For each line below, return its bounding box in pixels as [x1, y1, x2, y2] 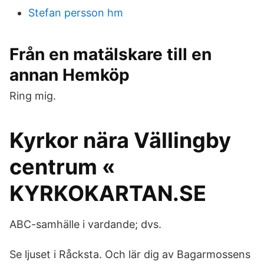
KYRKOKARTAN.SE [9, 180, 206, 206]
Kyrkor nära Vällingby [9, 127, 231, 153]
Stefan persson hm [28, 6, 123, 19]
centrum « [9, 154, 115, 180]
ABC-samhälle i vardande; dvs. [9, 218, 161, 230]
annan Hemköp [9, 65, 130, 85]
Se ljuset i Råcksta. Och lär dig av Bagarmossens [9, 248, 250, 260]
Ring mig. [9, 90, 56, 102]
